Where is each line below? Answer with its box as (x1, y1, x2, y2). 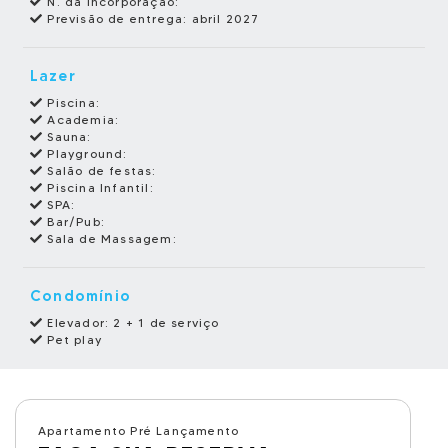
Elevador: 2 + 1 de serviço (43, 315, 220, 330)
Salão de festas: (43, 163, 157, 178)
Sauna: (43, 129, 92, 144)
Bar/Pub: (43, 214, 106, 229)
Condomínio (30, 286, 131, 305)
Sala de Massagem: (43, 231, 177, 246)
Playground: (43, 146, 128, 161)
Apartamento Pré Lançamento (38, 423, 240, 438)
